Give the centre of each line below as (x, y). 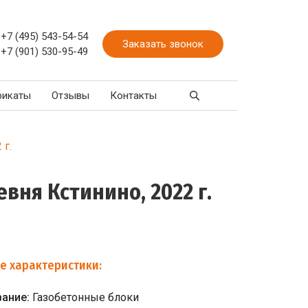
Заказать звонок (163, 44)
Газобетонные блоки (85, 297)
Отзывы (70, 96)
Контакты (133, 96)
